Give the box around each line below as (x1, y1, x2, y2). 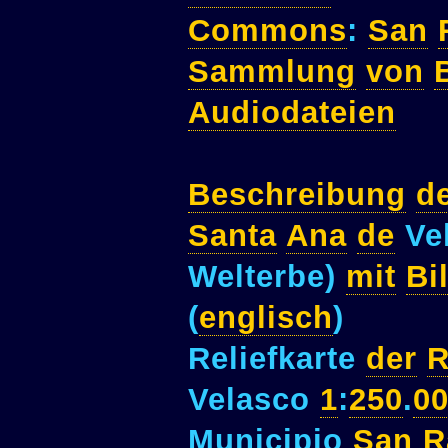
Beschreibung (188, 177, 406, 213)
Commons (188, 13, 347, 49)
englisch (199, 300, 333, 336)
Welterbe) (188, 259, 346, 295)
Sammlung (188, 54, 356, 90)
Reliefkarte (188, 341, 366, 377)
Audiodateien (188, 95, 396, 131)
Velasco (188, 382, 320, 418)
